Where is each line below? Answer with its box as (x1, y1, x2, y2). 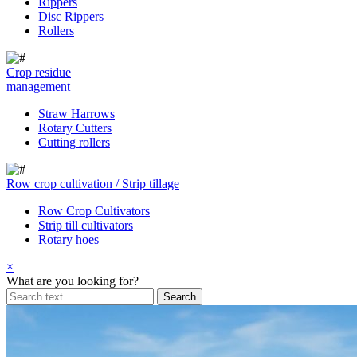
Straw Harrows (38, 107, 115, 120)
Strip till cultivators (38, 218, 133, 232)
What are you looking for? (6, 274, 139, 288)
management (6, 80, 70, 93)
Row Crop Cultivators (38, 204, 150, 218)
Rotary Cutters (38, 121, 112, 135)
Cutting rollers (38, 135, 110, 149)
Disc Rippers (38, 10, 104, 23)
